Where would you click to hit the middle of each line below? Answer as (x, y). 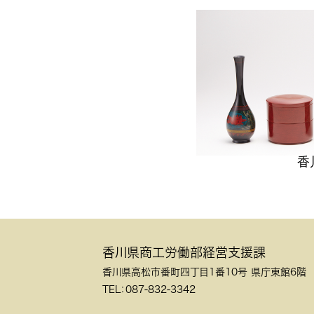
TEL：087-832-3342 (149, 289)
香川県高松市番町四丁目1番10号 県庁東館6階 (204, 272)
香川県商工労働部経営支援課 (184, 252)
